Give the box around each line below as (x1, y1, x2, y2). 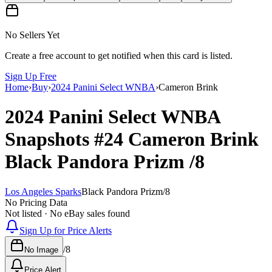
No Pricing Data (5, 197, 67, 208)
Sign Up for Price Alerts (19, 225, 112, 236)
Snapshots (5, 128, 94, 151)
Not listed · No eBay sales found (5, 208, 130, 219)
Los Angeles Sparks (5, 186, 81, 197)
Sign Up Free (5, 70, 56, 81)
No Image (24, 245, 58, 254)
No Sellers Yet (5, 29, 59, 40)
